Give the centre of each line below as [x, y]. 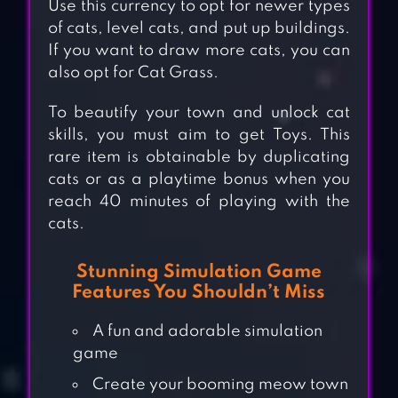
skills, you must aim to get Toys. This [199, 135]
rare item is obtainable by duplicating [199, 158]
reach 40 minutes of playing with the [199, 202]
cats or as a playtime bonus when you [199, 180]
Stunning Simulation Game [199, 273]
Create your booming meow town [220, 385]
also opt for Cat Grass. [133, 73]
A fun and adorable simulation [207, 332]
